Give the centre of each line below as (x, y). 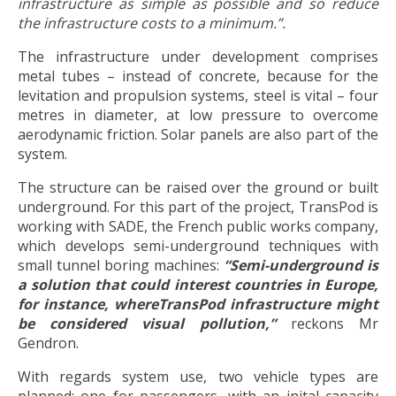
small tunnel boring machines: (121, 265)
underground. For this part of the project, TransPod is (198, 206)
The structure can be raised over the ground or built (198, 187)
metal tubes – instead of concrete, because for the (198, 76)
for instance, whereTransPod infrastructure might (198, 304)
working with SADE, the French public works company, (198, 226)
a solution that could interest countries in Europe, (198, 284)
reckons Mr (335, 323)
